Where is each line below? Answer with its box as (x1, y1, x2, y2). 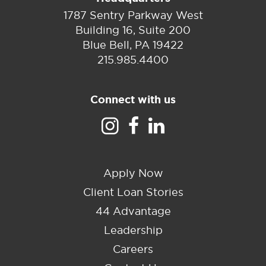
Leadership (103, 223, 163, 237)
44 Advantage (95, 204, 171, 218)
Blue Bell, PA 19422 (83, 38, 183, 52)
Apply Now (103, 166, 163, 180)
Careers (113, 242, 153, 256)
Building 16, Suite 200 (75, 23, 191, 37)
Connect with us (90, 93, 176, 107)
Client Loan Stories (83, 185, 183, 199)
